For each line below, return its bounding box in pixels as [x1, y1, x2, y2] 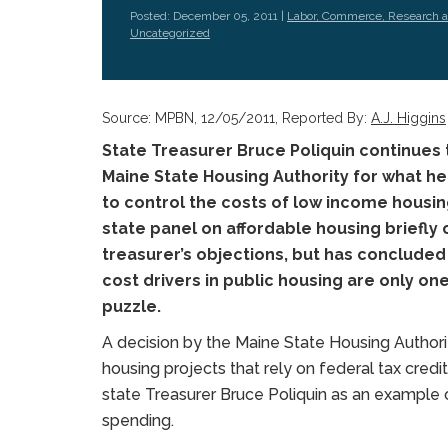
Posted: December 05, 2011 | [130, 9, 287, 23]
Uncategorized [130, 26, 210, 40]
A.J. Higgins [371, 110, 446, 126]
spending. [102, 411, 174, 430]
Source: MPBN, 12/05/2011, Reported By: [102, 110, 371, 126]
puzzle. [102, 297, 161, 316]
